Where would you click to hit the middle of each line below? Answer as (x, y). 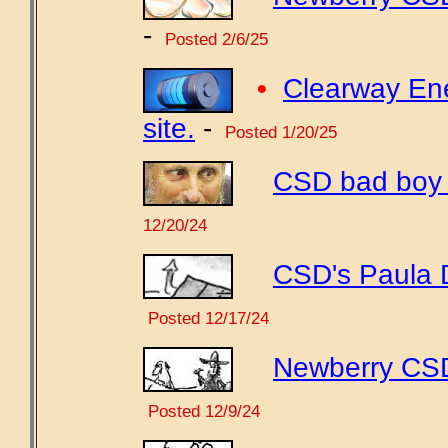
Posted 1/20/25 (278, 132)
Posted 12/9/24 (201, 411)
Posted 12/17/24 (206, 318)
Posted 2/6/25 (214, 39)
